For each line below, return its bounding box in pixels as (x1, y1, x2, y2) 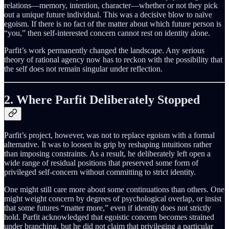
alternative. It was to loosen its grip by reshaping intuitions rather (4, 140, 212, 149)
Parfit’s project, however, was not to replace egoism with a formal (4, 131, 215, 140)
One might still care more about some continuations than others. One (4, 185, 224, 194)
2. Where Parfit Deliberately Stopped (4, 93, 200, 107)
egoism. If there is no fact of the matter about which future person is (4, 19, 221, 29)
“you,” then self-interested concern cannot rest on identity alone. (4, 29, 210, 38)
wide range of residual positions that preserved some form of (4, 158, 198, 168)
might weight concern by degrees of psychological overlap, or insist (4, 194, 221, 203)
